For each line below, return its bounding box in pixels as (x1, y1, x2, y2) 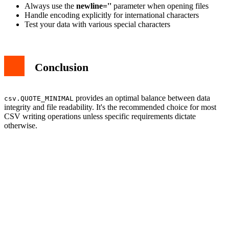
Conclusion (35, 60, 88, 74)
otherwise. (4, 121, 37, 130)
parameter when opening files (111, 2, 209, 11)
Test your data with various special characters (25, 20, 170, 29)
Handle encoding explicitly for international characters (25, 11, 199, 20)
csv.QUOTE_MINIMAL (4, 95, 74, 103)
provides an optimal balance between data (74, 94, 210, 103)
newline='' (76, 2, 111, 11)
